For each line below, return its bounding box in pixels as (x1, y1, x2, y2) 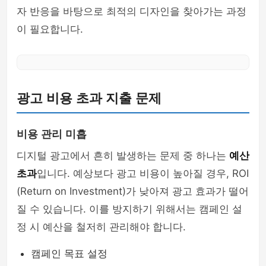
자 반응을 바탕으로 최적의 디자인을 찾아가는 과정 (17, 5, 246, 17)
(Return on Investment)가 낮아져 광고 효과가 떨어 (17, 185, 249, 197)
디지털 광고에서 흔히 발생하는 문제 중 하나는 (17, 150, 229, 161)
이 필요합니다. (17, 23, 83, 35)
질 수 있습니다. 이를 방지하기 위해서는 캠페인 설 (17, 203, 242, 215)
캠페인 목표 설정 (31, 248, 107, 259)
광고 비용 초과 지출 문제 (17, 91, 161, 106)
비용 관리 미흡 (17, 128, 87, 140)
